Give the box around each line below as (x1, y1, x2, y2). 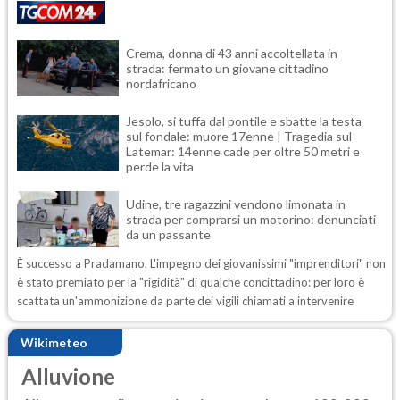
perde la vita (126, 158, 194, 174)
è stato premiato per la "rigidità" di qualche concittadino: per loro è (17, 274, 364, 289)
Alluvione (21, 362, 115, 389)
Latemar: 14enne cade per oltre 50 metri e (126, 143, 360, 159)
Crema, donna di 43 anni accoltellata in (126, 45, 337, 61)
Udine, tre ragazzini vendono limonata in (126, 196, 346, 212)
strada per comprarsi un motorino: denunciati (126, 211, 376, 227)
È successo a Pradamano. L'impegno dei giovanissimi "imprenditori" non (17, 255, 386, 271)
